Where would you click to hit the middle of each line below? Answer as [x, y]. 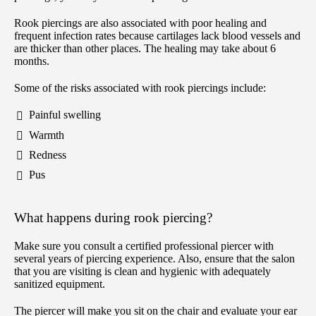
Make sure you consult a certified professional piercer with [144, 245]
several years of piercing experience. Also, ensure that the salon [154, 258]
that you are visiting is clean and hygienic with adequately [142, 271]
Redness [48, 155]
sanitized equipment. [60, 284]
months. [32, 61]
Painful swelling [65, 115]
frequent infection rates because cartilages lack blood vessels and [157, 36]
